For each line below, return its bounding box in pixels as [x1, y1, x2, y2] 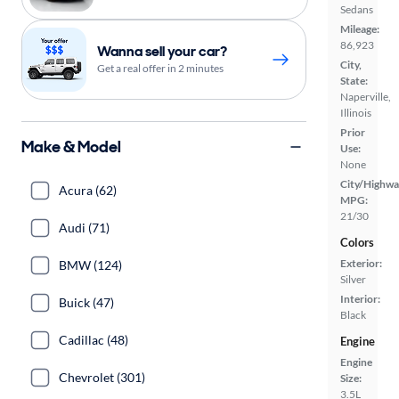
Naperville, [340, 90, 391, 103]
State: [340, 74, 368, 87]
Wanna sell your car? [97, 42, 227, 61]
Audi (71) [59, 220, 110, 235]
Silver [340, 273, 366, 286]
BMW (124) [59, 257, 122, 273]
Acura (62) [59, 183, 117, 198]
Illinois [340, 106, 371, 119]
